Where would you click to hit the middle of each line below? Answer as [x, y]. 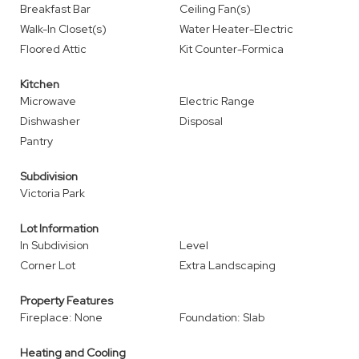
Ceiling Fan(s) [215, 9]
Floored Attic [53, 49]
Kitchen [40, 84]
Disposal [201, 121]
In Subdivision [54, 245]
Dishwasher [50, 121]
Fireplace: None [61, 317]
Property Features [67, 301]
